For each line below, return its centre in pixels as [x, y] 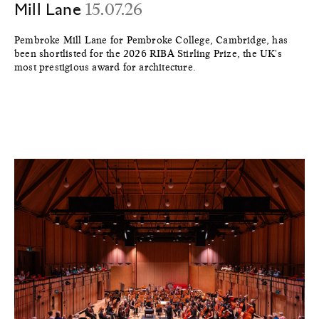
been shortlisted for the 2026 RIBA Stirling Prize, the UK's [148, 54]
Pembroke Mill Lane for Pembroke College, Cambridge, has [151, 40]
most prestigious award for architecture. [105, 67]
